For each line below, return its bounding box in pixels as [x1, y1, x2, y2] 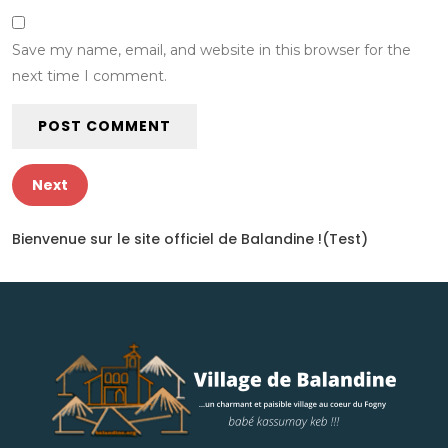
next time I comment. [12, 67, 167, 85]
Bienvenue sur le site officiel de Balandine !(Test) [12, 229, 368, 249]
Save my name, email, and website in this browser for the [12, 41, 411, 59]
